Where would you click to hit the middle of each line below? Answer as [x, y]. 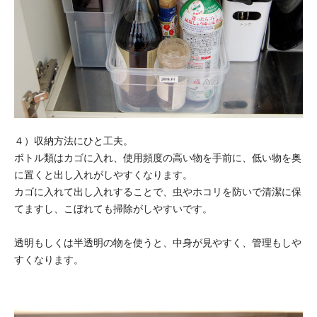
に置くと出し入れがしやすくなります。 [103, 174]
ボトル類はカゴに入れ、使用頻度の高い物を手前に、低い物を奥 [158, 157]
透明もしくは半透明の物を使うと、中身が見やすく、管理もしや [158, 242]
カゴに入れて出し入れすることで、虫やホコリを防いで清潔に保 [158, 191]
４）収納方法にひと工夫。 [74, 140]
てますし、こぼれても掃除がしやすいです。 [113, 208]
